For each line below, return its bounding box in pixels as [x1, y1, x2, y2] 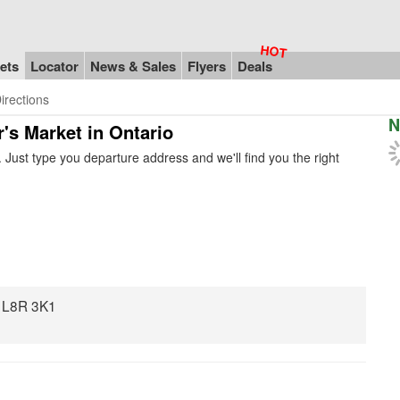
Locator [30, 55, 79, 76]
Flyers [187, 55, 226, 76]
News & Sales [90, 55, 176, 76]
